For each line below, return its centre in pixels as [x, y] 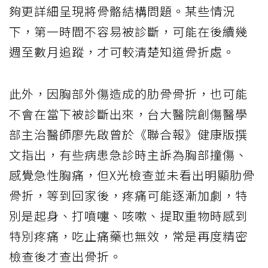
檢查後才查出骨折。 [66, 256]
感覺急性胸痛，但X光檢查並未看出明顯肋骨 [132, 175]
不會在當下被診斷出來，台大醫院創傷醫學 [128, 114]
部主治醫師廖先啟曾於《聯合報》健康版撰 [128, 134]
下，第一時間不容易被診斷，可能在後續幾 [128, 31]
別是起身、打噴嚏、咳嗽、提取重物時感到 [128, 215]
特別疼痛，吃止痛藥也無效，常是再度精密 [128, 236]
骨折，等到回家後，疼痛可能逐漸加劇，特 [128, 195]
